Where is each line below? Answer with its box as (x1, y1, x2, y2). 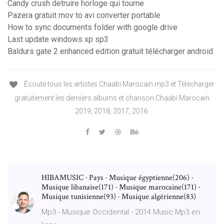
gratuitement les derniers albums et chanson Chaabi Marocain (14, 93, 209, 102)
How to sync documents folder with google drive (7, 22, 177, 32)
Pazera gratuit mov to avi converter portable (7, 10, 160, 20)
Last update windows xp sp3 (7, 34, 108, 44)
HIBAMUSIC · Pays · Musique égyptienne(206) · (41, 172, 193, 183)
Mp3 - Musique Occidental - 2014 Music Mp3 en (41, 207, 200, 216)
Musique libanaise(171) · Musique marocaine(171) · (41, 181, 200, 192)
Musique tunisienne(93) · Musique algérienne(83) (41, 191, 198, 202)
